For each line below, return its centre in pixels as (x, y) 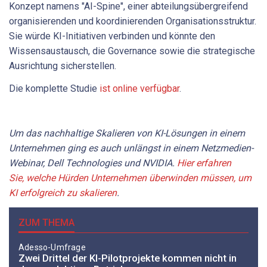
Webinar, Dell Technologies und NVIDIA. (93, 163)
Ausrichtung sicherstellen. (63, 66)
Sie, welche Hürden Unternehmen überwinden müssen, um (130, 178)
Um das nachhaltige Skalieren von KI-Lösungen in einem (127, 133)
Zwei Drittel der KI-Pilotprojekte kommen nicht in (128, 258)
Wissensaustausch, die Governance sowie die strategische (132, 51)
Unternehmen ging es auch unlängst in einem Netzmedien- (131, 148)
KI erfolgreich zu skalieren (63, 193)
